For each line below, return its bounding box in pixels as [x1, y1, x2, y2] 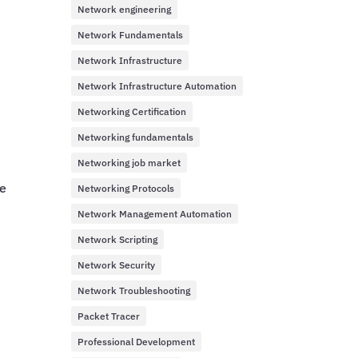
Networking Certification [78, 105, 187, 118]
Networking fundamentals [78, 131, 194, 144]
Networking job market [78, 157, 181, 169]
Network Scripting [78, 233, 158, 246]
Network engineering [78, 3, 172, 16]
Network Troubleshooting [78, 284, 191, 297]
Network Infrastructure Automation [78, 80, 237, 93]
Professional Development [78, 336, 196, 348]
